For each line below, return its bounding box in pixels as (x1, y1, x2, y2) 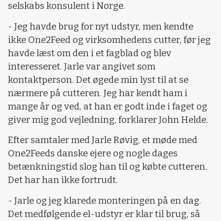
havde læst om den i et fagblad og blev (8, 47, 171, 59)
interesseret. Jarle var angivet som (8, 61, 155, 72)
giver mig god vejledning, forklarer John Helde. (8, 114, 208, 125)
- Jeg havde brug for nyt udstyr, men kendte (8, 21, 193, 32)
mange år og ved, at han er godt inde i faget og (8, 101, 207, 112)
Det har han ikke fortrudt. (8, 175, 118, 186)
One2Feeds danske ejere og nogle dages (8, 148, 178, 159)
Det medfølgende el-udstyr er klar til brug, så (8, 208, 200, 220)
